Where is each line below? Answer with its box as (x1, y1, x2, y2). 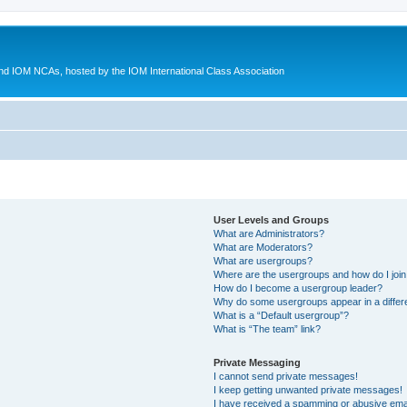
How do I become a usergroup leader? (213, 282, 383, 293)
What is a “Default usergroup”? (213, 309, 350, 321)
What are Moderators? (213, 241, 313, 253)
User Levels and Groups (213, 213, 330, 225)
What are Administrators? (213, 227, 325, 239)
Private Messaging (213, 356, 302, 368)
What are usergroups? (213, 254, 313, 266)
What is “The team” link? (213, 323, 322, 334)
